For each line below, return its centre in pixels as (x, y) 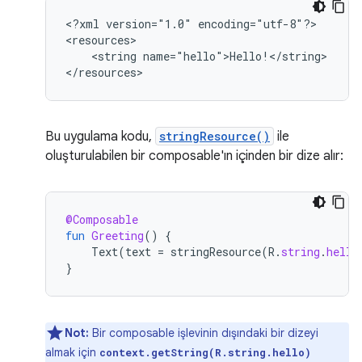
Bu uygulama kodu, (100, 137)
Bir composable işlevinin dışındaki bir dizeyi (204, 333)
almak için (72, 352)
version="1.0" (149, 24)
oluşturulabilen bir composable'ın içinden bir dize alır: (194, 156)
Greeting (118, 236)
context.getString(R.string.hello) (205, 352)
